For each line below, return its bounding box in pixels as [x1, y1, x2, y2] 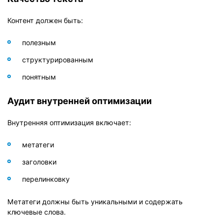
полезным [22, 38, 56, 47]
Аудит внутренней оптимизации [7, 95, 152, 106]
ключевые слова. [7, 207, 66, 216]
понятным [22, 72, 56, 81]
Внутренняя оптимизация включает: [7, 118, 131, 127]
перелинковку [22, 174, 70, 183]
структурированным [22, 55, 93, 64]
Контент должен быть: [7, 16, 83, 25]
